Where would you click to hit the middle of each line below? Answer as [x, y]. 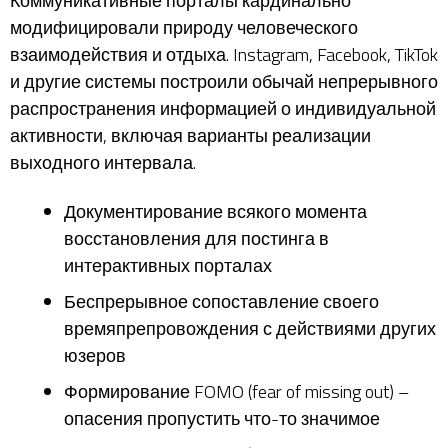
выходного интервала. [103, 162]
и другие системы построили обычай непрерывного [224, 81]
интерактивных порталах [168, 265]
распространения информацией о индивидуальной [223, 108]
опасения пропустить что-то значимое [222, 418]
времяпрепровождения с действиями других [250, 328]
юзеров [95, 355]
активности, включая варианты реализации [190, 135]
